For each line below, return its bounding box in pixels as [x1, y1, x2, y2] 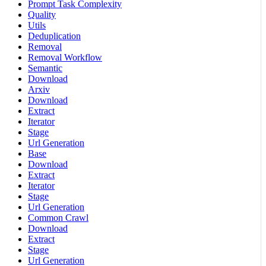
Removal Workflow [28, 52, 102, 63]
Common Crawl [28, 213, 88, 223]
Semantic [28, 63, 62, 74]
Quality [28, 9, 56, 20]
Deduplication [28, 31, 81, 42]
